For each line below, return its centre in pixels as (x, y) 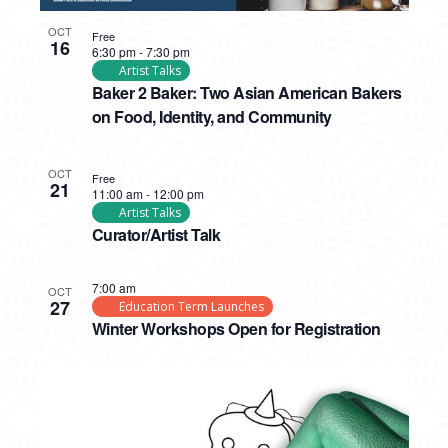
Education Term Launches (191, 306)
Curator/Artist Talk (155, 234)
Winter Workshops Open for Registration (236, 328)
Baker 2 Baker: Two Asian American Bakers (246, 92)
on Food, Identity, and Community (211, 116)
